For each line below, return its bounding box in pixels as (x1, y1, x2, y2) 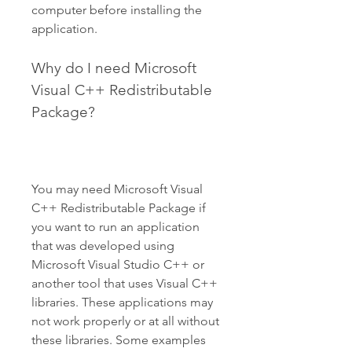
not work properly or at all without (31, 313, 219, 328)
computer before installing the (31, 2, 202, 17)
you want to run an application (31, 219, 200, 234)
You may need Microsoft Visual (31, 181, 203, 196)
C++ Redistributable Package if (31, 200, 206, 215)
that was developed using (31, 238, 174, 253)
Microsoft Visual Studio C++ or (31, 257, 204, 272)
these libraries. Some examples (31, 332, 206, 347)
